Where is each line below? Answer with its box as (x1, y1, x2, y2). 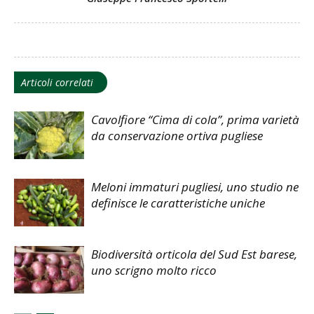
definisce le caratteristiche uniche (91, 194, 265, 211)
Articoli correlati (21, 75, 93, 89)
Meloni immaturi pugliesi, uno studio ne (91, 178, 299, 195)
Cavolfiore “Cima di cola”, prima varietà (91, 111, 299, 128)
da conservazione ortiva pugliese (91, 127, 263, 144)
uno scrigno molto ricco (91, 261, 217, 278)
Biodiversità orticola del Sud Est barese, (91, 245, 297, 262)
